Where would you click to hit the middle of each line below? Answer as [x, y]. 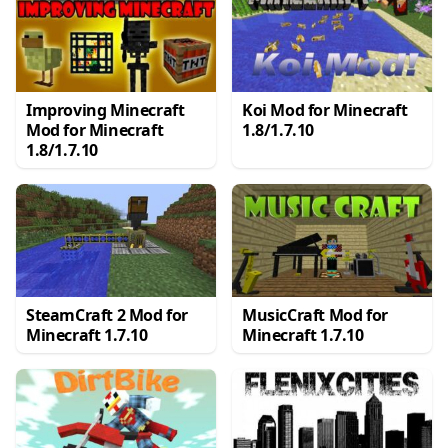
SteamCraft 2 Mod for [107, 314]
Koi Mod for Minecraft [325, 110]
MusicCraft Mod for [315, 314]
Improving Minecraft [105, 110]
